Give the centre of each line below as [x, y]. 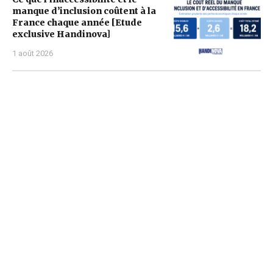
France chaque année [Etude [77, 23]
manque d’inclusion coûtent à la [84, 11]
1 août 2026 [33, 54]
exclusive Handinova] [61, 34]
